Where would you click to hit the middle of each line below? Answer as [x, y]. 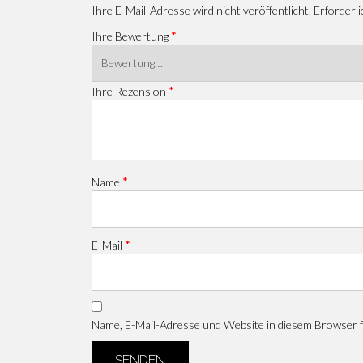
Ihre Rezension [130, 91]
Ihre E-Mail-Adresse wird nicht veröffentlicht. [202, 10]
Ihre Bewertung [132, 36]
